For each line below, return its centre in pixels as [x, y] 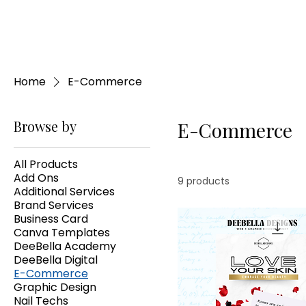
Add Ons [36, 178]
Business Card [51, 219]
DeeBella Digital [56, 260]
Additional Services [64, 191]
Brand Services [54, 205]
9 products [204, 181]
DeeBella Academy [65, 246]
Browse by [45, 126]
